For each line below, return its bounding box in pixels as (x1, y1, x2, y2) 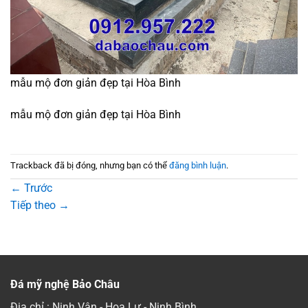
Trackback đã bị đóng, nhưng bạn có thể (10, 160, 169, 171)
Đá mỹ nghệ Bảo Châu (10, 277, 120, 291)
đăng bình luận (169, 160, 226, 171)
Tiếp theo (10, 198, 58, 212)
